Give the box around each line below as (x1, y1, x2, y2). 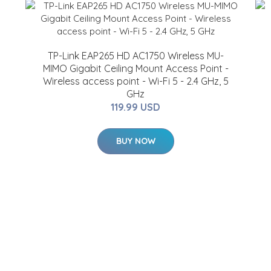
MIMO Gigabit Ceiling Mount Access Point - (42, 62, 229, 74)
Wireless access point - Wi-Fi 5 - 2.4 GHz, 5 (42, 75, 229, 87)
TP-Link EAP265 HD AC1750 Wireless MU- (47, 50, 224, 62)
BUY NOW (116, 135, 155, 146)
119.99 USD (111, 101, 160, 113)
